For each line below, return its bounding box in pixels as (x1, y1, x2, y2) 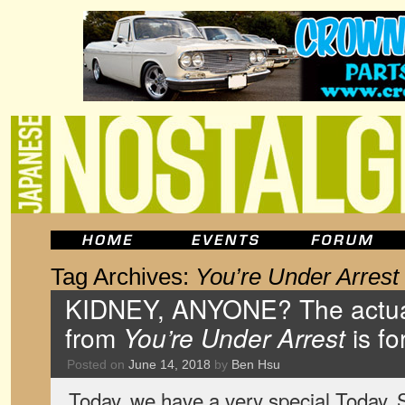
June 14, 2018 (128, 357, 211, 372)
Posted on (67, 357, 125, 372)
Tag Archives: (51, 264, 195, 289)
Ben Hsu (231, 357, 280, 372)
